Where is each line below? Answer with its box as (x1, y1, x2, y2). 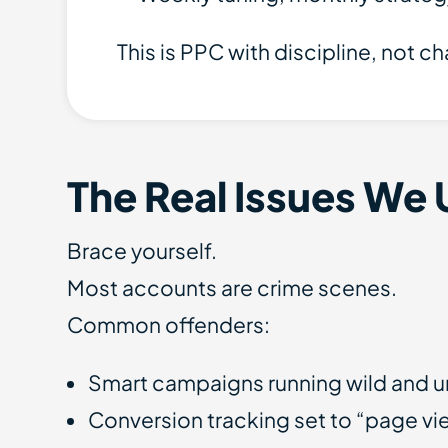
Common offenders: (67, 311, 271, 338)
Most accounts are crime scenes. (67, 274, 398, 301)
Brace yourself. (67, 237, 218, 264)
